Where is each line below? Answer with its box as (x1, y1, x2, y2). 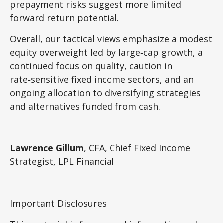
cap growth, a (143, 46, 203, 59)
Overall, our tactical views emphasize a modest (10, 33, 212, 45)
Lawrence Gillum (10, 142, 84, 154)
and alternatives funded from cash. (10, 100, 160, 112)
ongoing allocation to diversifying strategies (10, 87, 201, 99)
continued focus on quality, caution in (10, 60, 172, 72)
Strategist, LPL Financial (10, 155, 114, 168)
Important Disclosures (10, 197, 107, 210)
